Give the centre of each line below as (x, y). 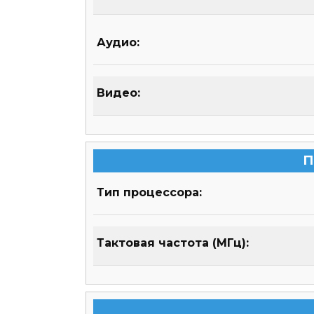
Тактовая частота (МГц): (173, 243)
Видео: (118, 93)
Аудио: (118, 43)
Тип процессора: (149, 193)
